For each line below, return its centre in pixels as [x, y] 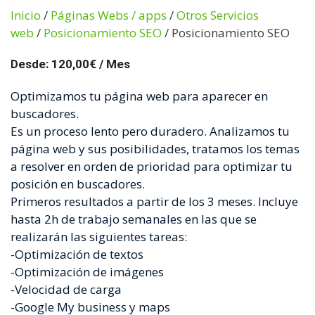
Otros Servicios [218, 15]
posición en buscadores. [78, 184]
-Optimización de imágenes [87, 271]
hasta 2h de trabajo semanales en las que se [134, 219]
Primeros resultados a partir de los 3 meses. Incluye [154, 201]
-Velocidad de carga [66, 289]
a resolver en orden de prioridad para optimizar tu [152, 166]
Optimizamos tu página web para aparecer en [139, 96]
